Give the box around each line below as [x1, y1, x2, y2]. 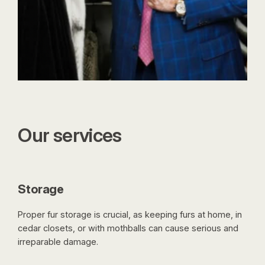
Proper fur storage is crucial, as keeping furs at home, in [18, 209, 243, 221]
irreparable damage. [18, 237, 99, 248]
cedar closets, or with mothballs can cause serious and [18, 223, 239, 234]
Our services [18, 123, 122, 147]
